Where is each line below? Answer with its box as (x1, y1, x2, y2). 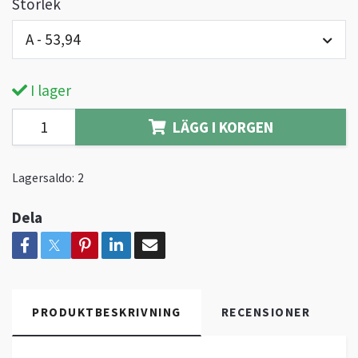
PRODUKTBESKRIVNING (32, 304, 181, 320)
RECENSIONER (221, 304, 311, 320)
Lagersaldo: (12, 169, 74, 185)
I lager (27, 80, 71, 100)
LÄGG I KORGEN (172, 117, 273, 137)
